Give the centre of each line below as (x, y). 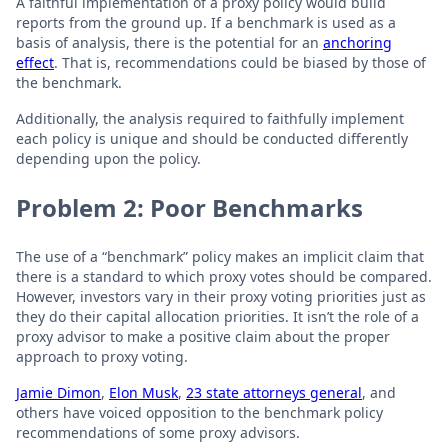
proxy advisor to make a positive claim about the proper (203, 336)
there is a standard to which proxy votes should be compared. (224, 276)
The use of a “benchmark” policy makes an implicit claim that (220, 256)
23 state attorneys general (274, 392)
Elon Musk (143, 392)
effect (35, 62)
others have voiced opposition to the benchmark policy (199, 412)
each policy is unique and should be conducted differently (212, 138)
